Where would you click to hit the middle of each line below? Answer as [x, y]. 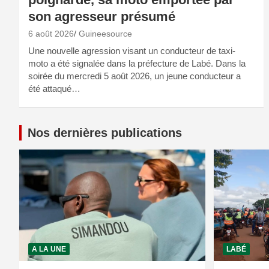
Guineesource [105, 34]
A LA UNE [49, 249]
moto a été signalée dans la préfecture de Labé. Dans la [137, 64]
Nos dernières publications [105, 133]
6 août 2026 [51, 34]
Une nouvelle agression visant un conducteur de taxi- [132, 51]
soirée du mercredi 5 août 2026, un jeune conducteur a [134, 76]
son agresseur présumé [102, 17]
